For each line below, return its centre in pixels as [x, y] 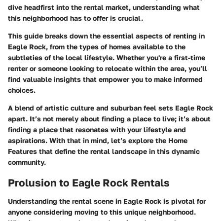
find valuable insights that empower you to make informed [105, 79]
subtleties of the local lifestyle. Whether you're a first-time [107, 57]
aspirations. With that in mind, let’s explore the [88, 140]
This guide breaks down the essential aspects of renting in [106, 36]
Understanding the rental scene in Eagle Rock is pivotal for [107, 201]
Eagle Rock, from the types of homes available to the [97, 46]
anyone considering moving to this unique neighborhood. [102, 212]
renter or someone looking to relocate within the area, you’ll [108, 68]
